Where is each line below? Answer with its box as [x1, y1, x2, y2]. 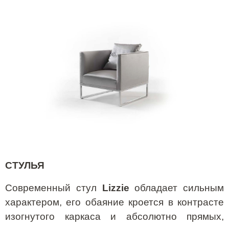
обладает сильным [129, 182, 224, 194]
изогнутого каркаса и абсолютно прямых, [5, 211, 224, 222]
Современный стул [5, 182, 102, 194]
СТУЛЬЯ [5, 160, 44, 171]
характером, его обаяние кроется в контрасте [5, 197, 224, 208]
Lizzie [102, 182, 129, 194]
